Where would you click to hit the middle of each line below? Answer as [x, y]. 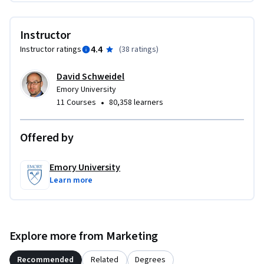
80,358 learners [136, 103]
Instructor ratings [51, 50]
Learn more [71, 181]
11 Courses [76, 103]
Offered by [47, 138]
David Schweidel [91, 77]
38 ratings [138, 50]
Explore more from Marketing [84, 237]
